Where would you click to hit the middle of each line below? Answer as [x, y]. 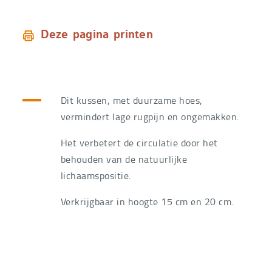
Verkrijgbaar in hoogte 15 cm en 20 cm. [147, 201]
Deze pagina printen [97, 35]
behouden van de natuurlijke [124, 159]
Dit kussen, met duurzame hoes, [131, 100]
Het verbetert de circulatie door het [139, 142]
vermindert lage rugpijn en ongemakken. [150, 116]
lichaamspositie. [96, 175]
